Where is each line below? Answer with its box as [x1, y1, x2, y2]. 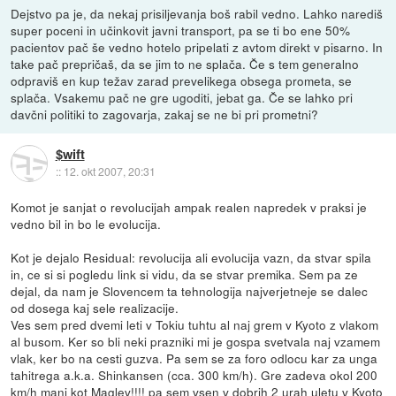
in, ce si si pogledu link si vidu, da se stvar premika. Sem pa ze [11, 265, 359, 284]
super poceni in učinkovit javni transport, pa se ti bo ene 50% [11, 21, 351, 40]
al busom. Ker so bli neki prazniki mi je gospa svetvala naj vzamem [11, 332, 381, 351]
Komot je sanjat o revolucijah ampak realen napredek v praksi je [11, 198, 368, 217]
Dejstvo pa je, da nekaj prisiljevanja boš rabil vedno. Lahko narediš [11, 4, 384, 23]
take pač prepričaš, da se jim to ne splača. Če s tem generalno [11, 55, 360, 73]
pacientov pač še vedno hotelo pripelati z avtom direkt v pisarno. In [11, 38, 384, 57]
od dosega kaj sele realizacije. [11, 299, 179, 317]
